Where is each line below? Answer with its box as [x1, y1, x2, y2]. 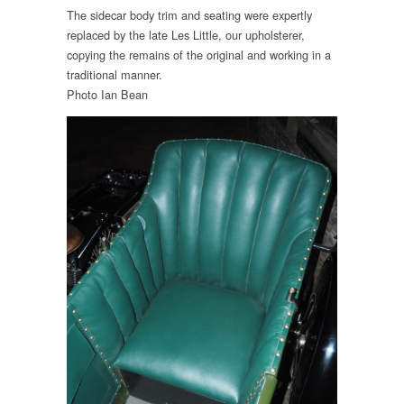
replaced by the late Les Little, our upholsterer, [67, 26, 305, 44]
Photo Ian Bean [67, 86, 148, 104]
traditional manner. [67, 66, 162, 84]
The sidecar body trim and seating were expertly [67, 6, 312, 24]
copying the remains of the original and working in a [67, 46, 331, 64]
